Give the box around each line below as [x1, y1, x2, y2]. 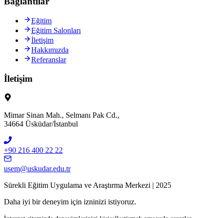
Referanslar [31, 55, 66, 64]
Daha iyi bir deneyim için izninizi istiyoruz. [4, 197, 136, 206]
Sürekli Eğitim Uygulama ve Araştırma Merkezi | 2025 [4, 181, 171, 189]
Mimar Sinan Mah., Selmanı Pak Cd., [4, 110, 119, 119]
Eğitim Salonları [31, 26, 81, 35]
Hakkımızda [31, 46, 69, 54]
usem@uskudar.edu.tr [4, 164, 71, 173]
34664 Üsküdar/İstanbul [4, 119, 78, 128]
